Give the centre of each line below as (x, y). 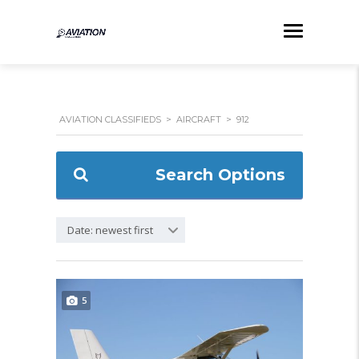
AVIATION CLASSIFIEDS (110, 119)
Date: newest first (110, 230)
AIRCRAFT (199, 119)
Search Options (220, 175)
